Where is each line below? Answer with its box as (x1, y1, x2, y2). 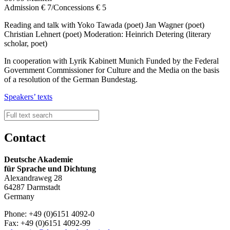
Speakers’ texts (4, 92, 52, 102)
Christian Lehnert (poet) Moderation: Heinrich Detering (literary (4, 30, 211, 39)
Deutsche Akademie (4, 155, 73, 164)
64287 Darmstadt (4, 182, 60, 191)
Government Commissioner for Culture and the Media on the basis (4, 66, 219, 75)
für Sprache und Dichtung (4, 164, 96, 173)
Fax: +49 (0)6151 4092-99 (4, 218, 90, 227)
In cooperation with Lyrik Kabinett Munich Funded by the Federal (4, 56, 219, 66)
